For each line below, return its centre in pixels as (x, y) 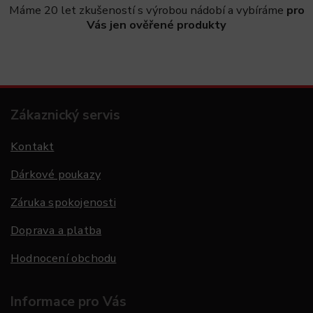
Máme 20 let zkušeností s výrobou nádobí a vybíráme (147, 10)
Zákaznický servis (65, 115)
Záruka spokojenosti (63, 203)
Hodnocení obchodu (64, 259)
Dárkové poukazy (56, 175)
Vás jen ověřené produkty (156, 24)
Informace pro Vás (68, 302)
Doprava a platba (56, 231)
